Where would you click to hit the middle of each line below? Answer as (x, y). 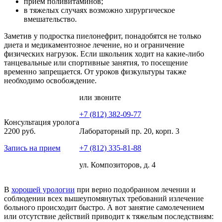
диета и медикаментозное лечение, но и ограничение (94, 45)
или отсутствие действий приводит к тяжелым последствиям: (109, 217)
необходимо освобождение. (50, 81)
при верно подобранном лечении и (135, 190)
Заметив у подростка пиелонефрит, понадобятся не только (103, 36)
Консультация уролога (42, 122)
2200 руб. (20, 131)
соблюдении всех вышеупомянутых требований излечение (104, 199)
